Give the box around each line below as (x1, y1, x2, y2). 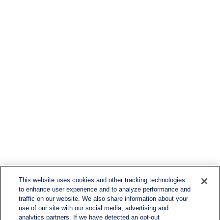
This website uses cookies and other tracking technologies (19, 176, 186, 184)
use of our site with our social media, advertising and (19, 204, 169, 212)
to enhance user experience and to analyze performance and (19, 186, 191, 193)
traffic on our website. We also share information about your (19, 195, 189, 202)
